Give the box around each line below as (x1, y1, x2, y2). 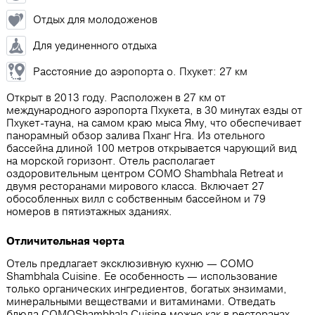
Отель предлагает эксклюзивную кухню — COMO (6, 257, 254, 271)
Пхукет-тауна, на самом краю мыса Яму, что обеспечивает (6, 116, 302, 130)
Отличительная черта (6, 234, 124, 248)
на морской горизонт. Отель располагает (6, 154, 215, 168)
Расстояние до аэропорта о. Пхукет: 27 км (33, 65, 247, 79)
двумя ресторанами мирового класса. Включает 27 (6, 179, 264, 193)
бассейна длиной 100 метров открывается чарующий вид (6, 141, 297, 155)
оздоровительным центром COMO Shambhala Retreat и (6, 167, 283, 181)
